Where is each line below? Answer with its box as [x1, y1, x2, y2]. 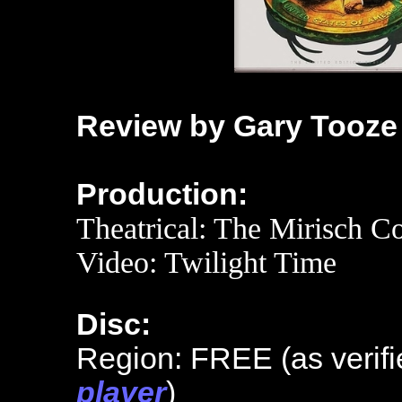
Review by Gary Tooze [76, 109, 398, 143]
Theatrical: [76, 212, 214, 245]
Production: [76, 178, 248, 211]
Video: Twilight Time [76, 246, 336, 279]
